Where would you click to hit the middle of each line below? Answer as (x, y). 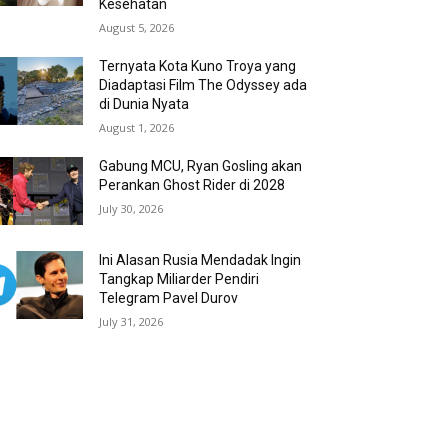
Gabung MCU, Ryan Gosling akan (201, 166)
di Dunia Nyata (144, 104)
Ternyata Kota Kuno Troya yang (198, 66)
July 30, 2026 (131, 208)
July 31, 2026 (131, 322)
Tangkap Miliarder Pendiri (179, 279)
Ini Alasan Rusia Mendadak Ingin (200, 260)
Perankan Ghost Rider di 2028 (192, 185)
